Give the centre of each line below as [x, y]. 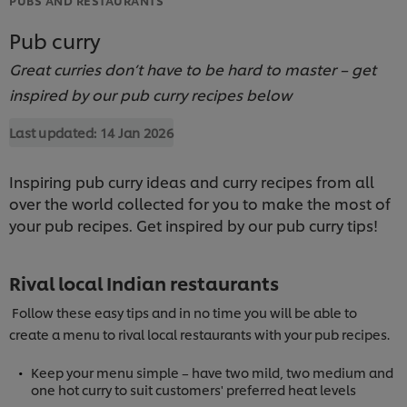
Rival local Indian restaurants [144, 282]
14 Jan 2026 [137, 132]
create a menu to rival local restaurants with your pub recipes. [199, 333]
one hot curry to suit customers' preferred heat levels [194, 389]
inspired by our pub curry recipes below [150, 94]
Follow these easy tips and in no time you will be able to [183, 312]
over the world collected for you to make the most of [200, 203]
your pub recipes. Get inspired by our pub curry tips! [194, 224]
